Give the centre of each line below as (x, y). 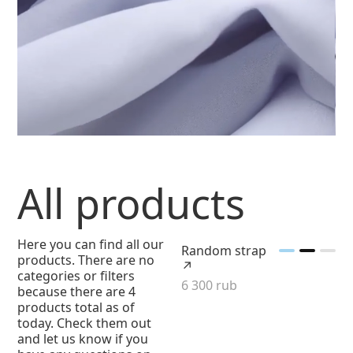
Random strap (224, 251)
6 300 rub (209, 285)
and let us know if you (83, 339)
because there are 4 (77, 292)
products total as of (76, 307)
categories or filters (76, 276)
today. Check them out (85, 323)
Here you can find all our (91, 244)
